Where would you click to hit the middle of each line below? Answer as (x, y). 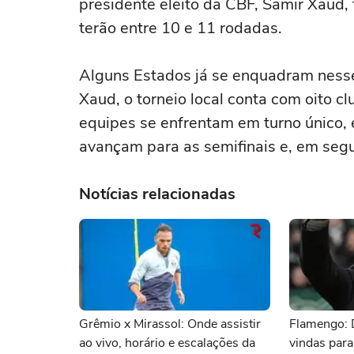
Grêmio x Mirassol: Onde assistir (170, 324)
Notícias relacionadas (157, 194)
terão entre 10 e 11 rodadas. (181, 28)
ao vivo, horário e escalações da (167, 343)
